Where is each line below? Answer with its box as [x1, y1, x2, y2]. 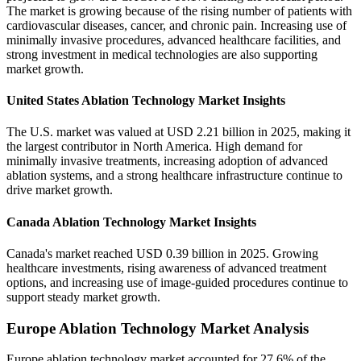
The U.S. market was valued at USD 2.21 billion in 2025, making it [6, 125, 351, 139]
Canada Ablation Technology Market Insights [6, 214, 256, 229]
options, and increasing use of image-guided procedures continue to [6, 275, 348, 289]
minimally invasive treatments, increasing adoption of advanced [6, 154, 328, 168]
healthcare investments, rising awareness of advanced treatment [6, 260, 326, 275]
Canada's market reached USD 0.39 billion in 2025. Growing [6, 246, 318, 260]
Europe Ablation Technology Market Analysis [6, 319, 309, 337]
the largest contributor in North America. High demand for [6, 139, 302, 154]
